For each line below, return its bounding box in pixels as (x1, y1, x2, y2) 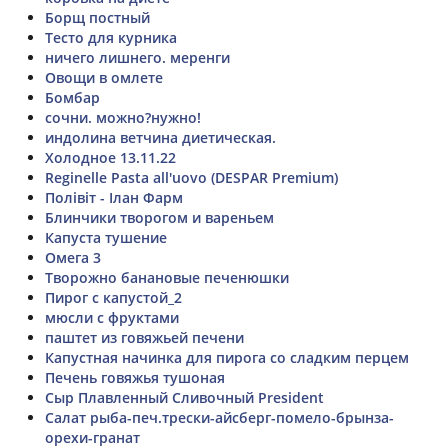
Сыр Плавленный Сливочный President (45, 387, 324, 407)
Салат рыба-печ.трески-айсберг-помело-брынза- (45, 407, 394, 427)
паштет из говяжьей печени (45, 327, 244, 347)
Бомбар (45, 87, 100, 107)
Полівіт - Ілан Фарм (45, 187, 183, 207)
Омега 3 (45, 247, 101, 267)
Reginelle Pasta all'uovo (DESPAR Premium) (45, 167, 338, 187)
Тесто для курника (45, 27, 177, 47)
